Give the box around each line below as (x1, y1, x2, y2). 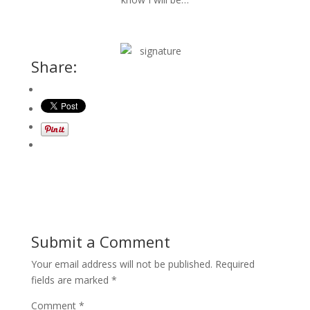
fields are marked (30, 273, 111, 286)
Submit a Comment (30, 230, 170, 252)
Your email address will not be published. (30, 257, 212, 271)
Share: (30, 55, 77, 77)
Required (215, 257, 255, 271)
